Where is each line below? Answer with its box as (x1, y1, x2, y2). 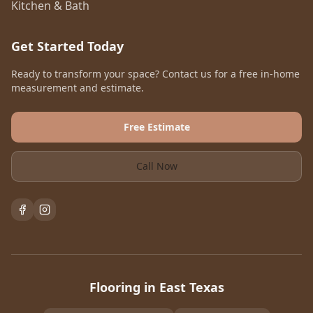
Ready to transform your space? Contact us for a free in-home (11, 67, 300, 80)
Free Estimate (123, 120, 190, 133)
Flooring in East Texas (89, 279, 224, 296)
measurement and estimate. (11, 81, 144, 94)
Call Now (136, 159, 177, 173)
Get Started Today (11, 38, 124, 54)
